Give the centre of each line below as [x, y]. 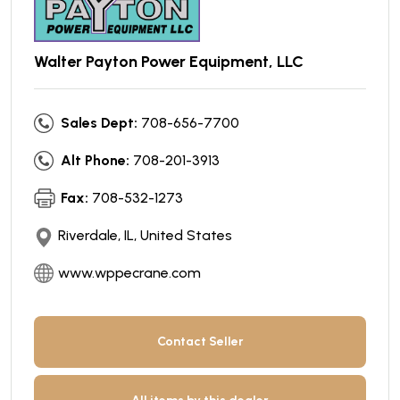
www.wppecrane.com [129, 272]
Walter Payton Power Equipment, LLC [169, 61]
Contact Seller [200, 341]
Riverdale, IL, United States [145, 235]
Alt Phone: [95, 160]
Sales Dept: [99, 122]
